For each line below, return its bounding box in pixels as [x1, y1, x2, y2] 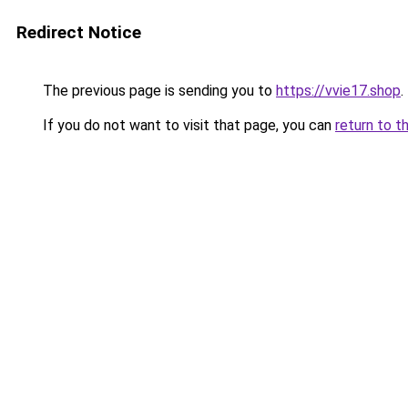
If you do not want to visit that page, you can [39, 117, 335, 134]
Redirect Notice [16, 22, 141, 43]
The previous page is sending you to [39, 82, 276, 99]
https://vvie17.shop [276, 82, 401, 99]
